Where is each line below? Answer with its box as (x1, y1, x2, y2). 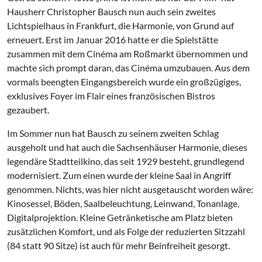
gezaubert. (7, 104, 49, 115)
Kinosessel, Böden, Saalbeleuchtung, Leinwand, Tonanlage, (7, 198, 239, 209)
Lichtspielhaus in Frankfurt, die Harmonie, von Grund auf (7, 20, 234, 31)
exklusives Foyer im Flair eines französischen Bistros (7, 90, 215, 101)
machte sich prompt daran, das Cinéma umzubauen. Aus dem (7, 62, 250, 73)
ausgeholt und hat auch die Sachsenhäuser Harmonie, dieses (7, 142, 247, 153)
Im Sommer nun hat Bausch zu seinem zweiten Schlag (7, 127, 219, 139)
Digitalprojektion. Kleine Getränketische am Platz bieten (7, 212, 233, 223)
